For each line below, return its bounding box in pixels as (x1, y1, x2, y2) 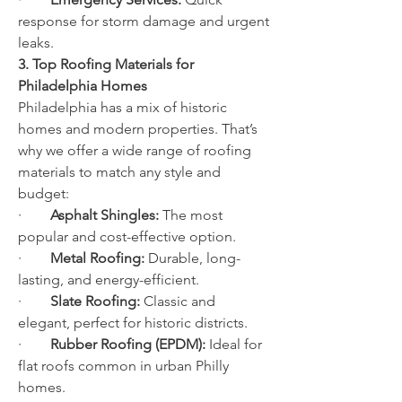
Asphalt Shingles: (50, 206, 159, 223)
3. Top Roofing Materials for (18, 56, 194, 73)
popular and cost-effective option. (18, 228, 236, 245)
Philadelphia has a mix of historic (18, 99, 227, 116)
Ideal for (205, 336, 262, 353)
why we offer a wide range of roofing (18, 142, 251, 159)
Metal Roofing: (50, 249, 144, 267)
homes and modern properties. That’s (18, 120, 258, 137)
